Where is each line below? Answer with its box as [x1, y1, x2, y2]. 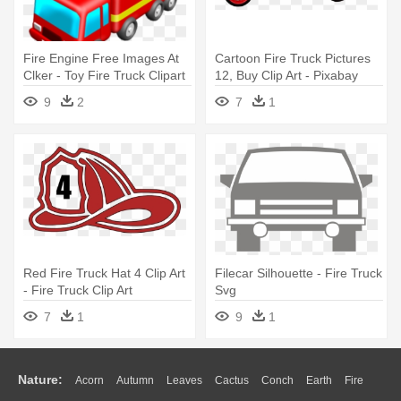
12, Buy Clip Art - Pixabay [215, 68, 358, 83]
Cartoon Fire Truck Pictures [215, 51, 371, 66]
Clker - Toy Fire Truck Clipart [23, 68, 185, 83]
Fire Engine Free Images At [23, 51, 179, 66]
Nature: [18, 372, 63, 388]
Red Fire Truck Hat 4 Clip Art [23, 266, 185, 281]
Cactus [215, 374, 249, 388]
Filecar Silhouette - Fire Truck [215, 266, 382, 281]
